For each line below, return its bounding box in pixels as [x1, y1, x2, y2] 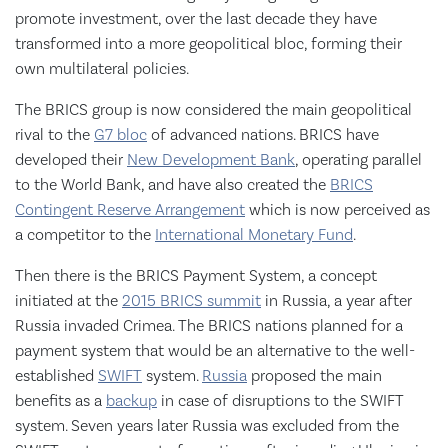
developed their [15, 150, 127, 170]
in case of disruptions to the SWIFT [157, 391, 404, 411]
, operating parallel [295, 150, 422, 170]
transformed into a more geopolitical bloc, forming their [15, 34, 402, 54]
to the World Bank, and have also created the [15, 175, 330, 195]
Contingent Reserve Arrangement [15, 200, 245, 220]
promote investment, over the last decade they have [15, 9, 377, 29]
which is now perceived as [245, 200, 430, 220]
